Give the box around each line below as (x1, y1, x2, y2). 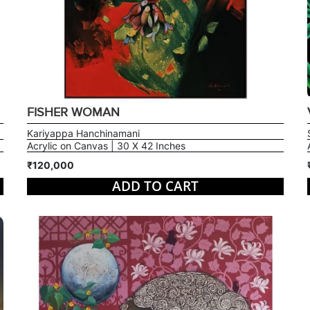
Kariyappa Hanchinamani (26, 127, 140, 139)
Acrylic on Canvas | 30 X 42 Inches (26, 139, 185, 152)
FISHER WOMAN (26, 104, 120, 120)
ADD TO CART (111, 176, 199, 195)
